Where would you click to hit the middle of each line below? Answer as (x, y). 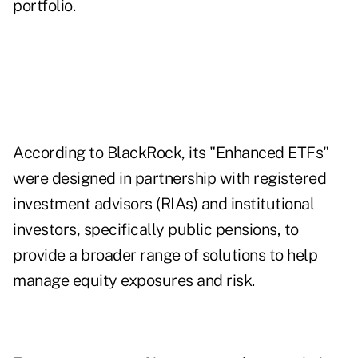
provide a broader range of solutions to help (165, 255)
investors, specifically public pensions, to (156, 230)
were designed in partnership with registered (169, 179)
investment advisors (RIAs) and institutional (163, 204)
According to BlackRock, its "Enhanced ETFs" (171, 153)
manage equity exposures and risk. (134, 281)
